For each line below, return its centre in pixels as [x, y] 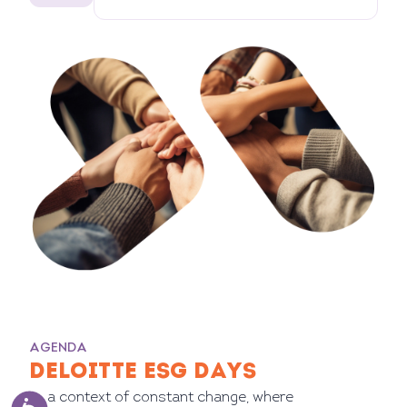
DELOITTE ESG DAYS [143, 372]
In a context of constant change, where [161, 398]
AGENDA [58, 348]
